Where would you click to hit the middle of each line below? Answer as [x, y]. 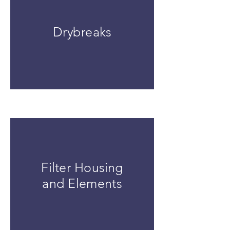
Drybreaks [82, 32]
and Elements [82, 184]
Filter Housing [82, 168]
